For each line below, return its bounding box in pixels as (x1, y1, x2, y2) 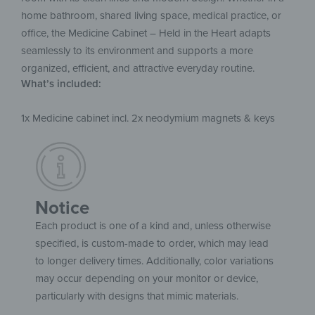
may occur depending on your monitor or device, (35, 272, 258, 285)
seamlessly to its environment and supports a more (21, 44, 253, 57)
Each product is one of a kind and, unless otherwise (35, 219, 271, 233)
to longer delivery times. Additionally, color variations (35, 255, 274, 268)
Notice (35, 197, 89, 219)
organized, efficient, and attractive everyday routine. (21, 61, 255, 75)
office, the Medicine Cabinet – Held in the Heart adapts (21, 26, 271, 39)
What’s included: (21, 77, 101, 90)
